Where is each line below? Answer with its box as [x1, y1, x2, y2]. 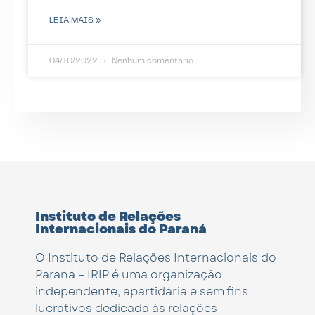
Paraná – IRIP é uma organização [35, 266, 222, 283]
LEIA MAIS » [49, 15, 101, 24]
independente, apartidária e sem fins [35, 283, 248, 300]
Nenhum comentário [110, 56, 193, 65]
